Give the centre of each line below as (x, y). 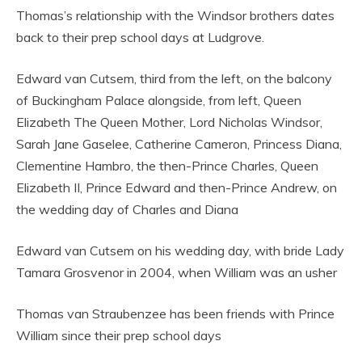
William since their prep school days (119, 335)
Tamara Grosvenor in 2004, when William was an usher (177, 272)
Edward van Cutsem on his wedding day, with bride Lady (180, 250)
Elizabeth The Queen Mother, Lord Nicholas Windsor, (169, 122)
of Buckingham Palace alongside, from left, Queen (159, 100)
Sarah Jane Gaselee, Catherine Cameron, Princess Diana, (179, 143)
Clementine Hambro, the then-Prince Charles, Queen (167, 165)
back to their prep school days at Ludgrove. (140, 37)
